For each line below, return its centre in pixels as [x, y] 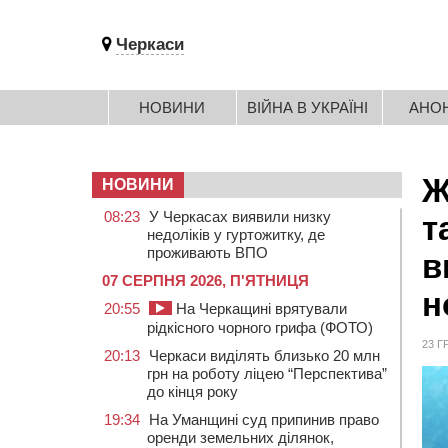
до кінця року [192, 391]
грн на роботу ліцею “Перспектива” [267, 373]
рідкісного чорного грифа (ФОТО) [260, 327]
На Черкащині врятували [259, 308]
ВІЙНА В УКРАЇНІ [307, 107]
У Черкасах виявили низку [240, 216]
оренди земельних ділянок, [240, 437]
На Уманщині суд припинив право [264, 419]
